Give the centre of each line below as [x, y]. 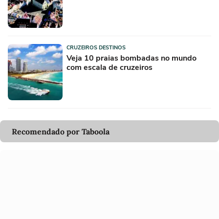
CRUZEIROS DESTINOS [96, 48]
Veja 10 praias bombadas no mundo [131, 58]
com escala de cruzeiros [109, 68]
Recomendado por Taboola [61, 131]
